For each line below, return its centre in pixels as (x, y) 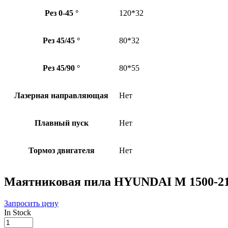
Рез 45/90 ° (61, 68)
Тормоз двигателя (61, 151)
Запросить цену (31, 204)
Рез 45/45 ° (61, 41)
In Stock (18, 213)
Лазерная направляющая (61, 96)
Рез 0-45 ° (61, 13)
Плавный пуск (61, 123)
